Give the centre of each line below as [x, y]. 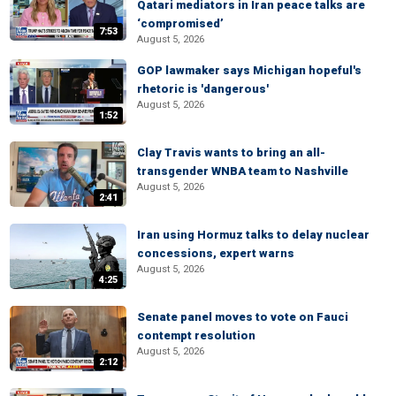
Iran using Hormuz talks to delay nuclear [253, 235]
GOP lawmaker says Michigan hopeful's [249, 70]
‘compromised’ [180, 23]
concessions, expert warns [216, 253]
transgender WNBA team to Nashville [243, 171]
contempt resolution [196, 335]
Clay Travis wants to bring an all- [231, 152]
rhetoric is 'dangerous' [203, 89]
